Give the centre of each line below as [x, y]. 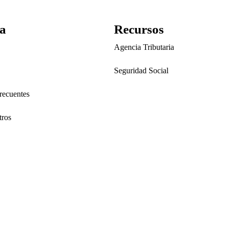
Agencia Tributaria [144, 47]
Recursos [139, 29]
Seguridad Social [141, 70]
